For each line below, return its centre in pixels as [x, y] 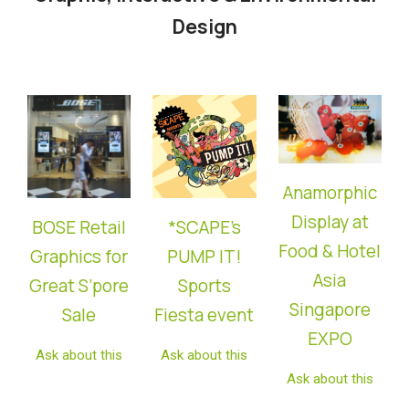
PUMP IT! [204, 257]
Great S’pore [79, 286]
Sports [204, 286]
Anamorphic [330, 193]
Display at [330, 222]
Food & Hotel [330, 252]
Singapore [330, 310]
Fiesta [181, 315]
